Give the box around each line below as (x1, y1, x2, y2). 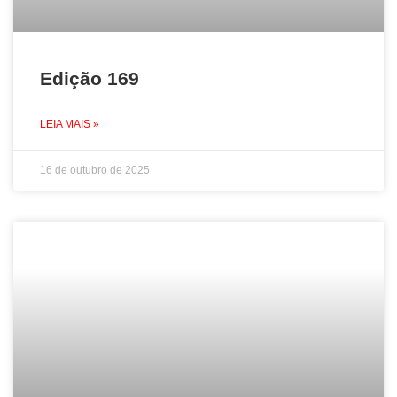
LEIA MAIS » (40, 118, 99, 130)
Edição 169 (40, 68, 139, 89)
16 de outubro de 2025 (40, 164, 150, 176)
